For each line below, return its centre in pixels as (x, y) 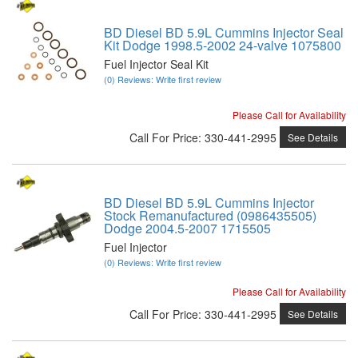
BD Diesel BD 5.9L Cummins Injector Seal (224, 32)
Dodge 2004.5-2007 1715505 (187, 228)
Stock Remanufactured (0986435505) (210, 215)
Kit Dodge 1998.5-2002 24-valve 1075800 (223, 45)
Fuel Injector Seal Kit (156, 64)
